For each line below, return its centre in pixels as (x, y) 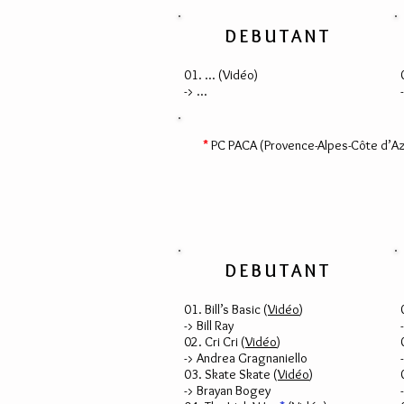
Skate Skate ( (241, 374)
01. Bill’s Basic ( (226, 309)
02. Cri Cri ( (215, 342)
